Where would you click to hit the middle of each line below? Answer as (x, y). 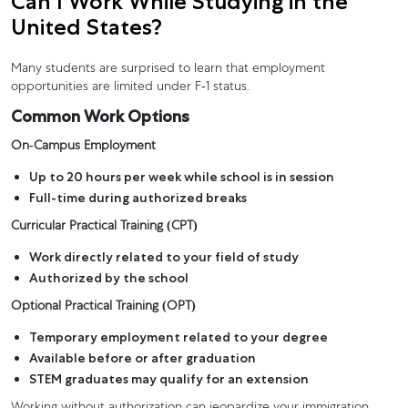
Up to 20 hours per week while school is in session (182, 176)
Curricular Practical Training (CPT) (104, 226)
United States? (87, 26)
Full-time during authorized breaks (138, 197)
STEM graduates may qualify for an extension (169, 378)
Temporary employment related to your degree (178, 337)
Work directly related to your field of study (164, 256)
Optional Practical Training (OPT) (103, 306)
